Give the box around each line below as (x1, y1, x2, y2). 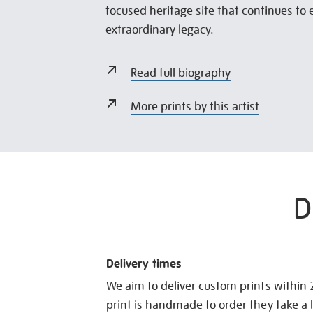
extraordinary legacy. (105, 22, 214, 37)
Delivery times (106, 256, 182, 272)
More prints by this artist (130, 99, 259, 114)
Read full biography (130, 66, 231, 80)
